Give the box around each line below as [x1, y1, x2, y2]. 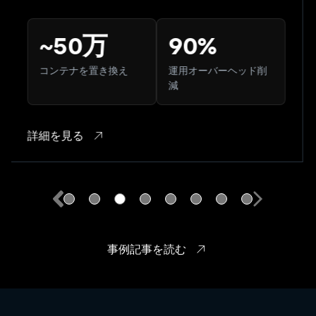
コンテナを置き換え [35, 64, 124, 76]
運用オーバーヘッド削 [164, 64, 263, 76]
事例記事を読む [107, 243, 186, 257]
